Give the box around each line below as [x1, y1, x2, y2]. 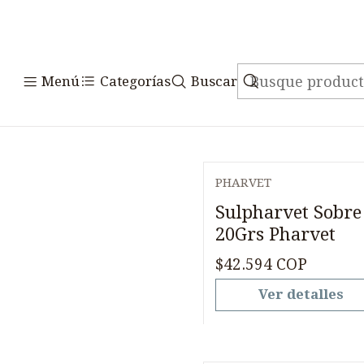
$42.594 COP [215, 255, 307, 275]
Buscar [191, 72, 237, 89]
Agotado [236, 191, 284, 205]
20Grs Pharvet [215, 223, 336, 245]
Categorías [100, 72, 171, 89]
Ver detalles [258, 286, 344, 303]
